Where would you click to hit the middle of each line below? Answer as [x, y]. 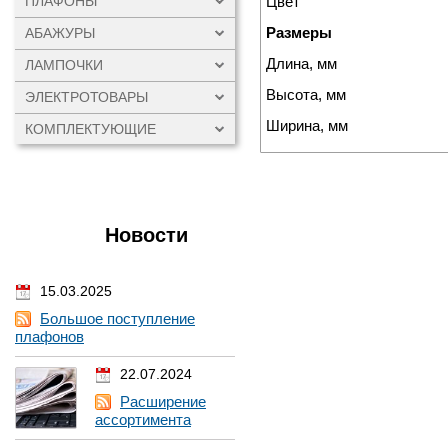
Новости [146, 235]
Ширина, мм [307, 125]
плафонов [49, 336]
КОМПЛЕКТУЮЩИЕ [90, 129]
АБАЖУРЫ [60, 33]
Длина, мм [301, 63]
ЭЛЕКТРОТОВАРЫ [86, 97]
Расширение [163, 401]
